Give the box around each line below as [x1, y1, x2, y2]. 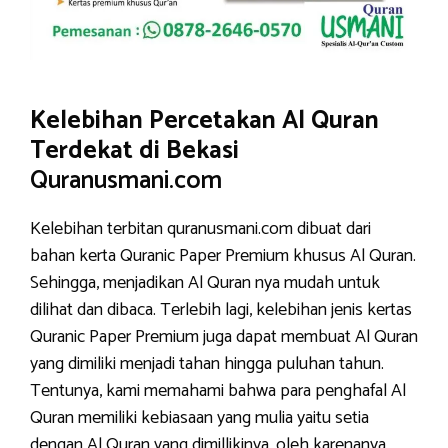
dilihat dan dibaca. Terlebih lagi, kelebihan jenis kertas [30, 295, 412, 325]
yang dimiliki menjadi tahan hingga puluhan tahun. [30, 349, 384, 379]
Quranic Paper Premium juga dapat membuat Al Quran [30, 322, 418, 352]
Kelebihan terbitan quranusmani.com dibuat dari [30, 214, 371, 244]
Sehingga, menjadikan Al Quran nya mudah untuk [30, 268, 380, 298]
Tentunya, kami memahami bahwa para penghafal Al [30, 376, 406, 406]
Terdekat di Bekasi [30, 130, 239, 172]
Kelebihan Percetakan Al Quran [30, 100, 379, 142]
